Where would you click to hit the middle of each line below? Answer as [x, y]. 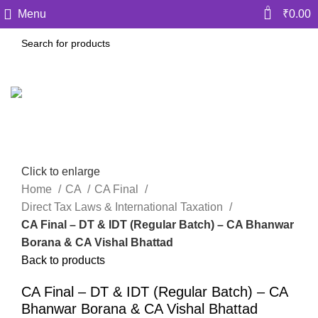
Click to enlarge [61, 172]
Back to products [63, 261]
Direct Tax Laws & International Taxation [124, 207]
